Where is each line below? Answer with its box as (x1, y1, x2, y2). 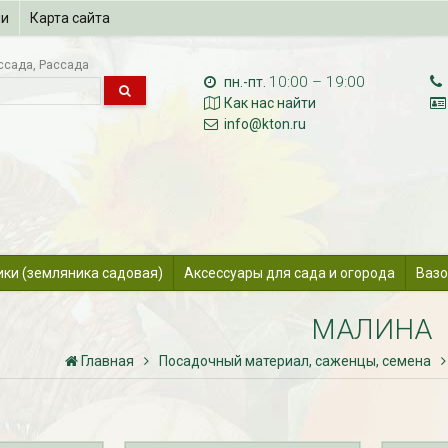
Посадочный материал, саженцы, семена (158, 352, 431, 369)
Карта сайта (30, 10, 110, 26)
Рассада (38, 57, 89, 72)
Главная (80, 352, 134, 369)
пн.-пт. (224, 74, 267, 90)
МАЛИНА (311, 312, 433, 346)
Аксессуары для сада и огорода (183, 264, 395, 281)
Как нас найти (224, 95, 317, 111)
